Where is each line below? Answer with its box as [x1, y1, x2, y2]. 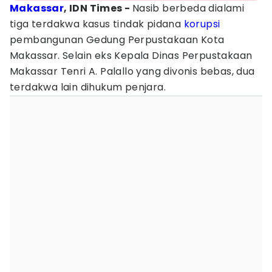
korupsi [183, 17, 220, 31]
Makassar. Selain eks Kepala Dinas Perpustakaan [10, 49, 253, 63]
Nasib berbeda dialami [132, 1, 245, 15]
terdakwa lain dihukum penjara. [10, 80, 166, 94]
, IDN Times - [64, 1, 132, 15]
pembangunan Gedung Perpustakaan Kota [10, 33, 225, 47]
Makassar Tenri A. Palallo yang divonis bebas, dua [10, 64, 255, 78]
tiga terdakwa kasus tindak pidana [10, 17, 184, 31]
